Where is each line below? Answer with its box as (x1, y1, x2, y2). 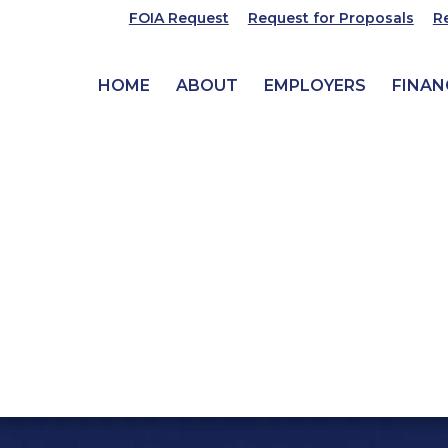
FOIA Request (128, 8, 229, 27)
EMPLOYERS (263, 76, 366, 95)
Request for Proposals (247, 8, 414, 27)
